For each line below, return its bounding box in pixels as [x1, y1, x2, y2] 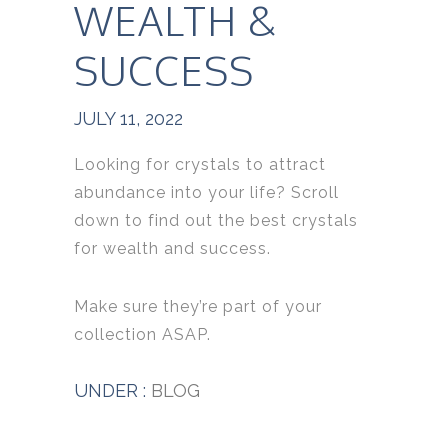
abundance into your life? [74, 182, 291, 202]
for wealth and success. [74, 238, 271, 258]
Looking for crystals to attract [74, 154, 326, 174]
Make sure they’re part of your [74, 296, 322, 316]
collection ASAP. [74, 324, 211, 344]
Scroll [291, 182, 339, 202]
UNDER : [74, 379, 146, 401]
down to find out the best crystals [74, 210, 358, 230]
